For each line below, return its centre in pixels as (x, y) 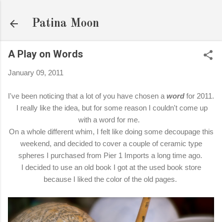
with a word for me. (111, 119)
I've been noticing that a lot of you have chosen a (87, 96)
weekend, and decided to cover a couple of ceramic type (111, 143)
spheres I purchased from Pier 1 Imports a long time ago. (111, 155)
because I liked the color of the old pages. (111, 179)
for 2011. (199, 96)
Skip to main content (111, 12)
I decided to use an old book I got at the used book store (111, 167)
